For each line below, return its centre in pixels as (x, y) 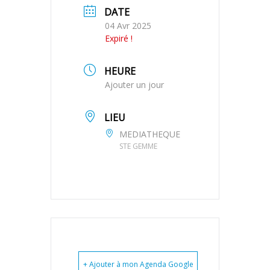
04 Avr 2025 (128, 25)
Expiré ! (119, 38)
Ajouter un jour (134, 84)
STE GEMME (138, 146)
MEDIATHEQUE (150, 134)
